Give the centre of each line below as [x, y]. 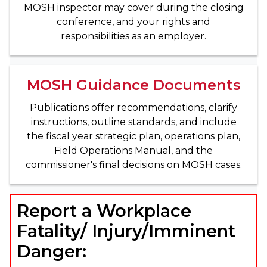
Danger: [52, 251]
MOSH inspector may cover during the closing [133, 7]
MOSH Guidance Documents [133, 85]
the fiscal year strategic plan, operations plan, [133, 136]
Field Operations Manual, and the [133, 150]
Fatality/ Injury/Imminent [126, 231]
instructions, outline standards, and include [133, 122]
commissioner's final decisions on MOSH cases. [133, 164]
